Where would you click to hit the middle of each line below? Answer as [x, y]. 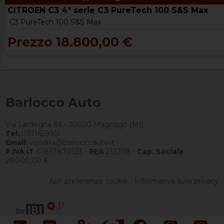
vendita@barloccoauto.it [71, 142]
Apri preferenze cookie [88, 181]
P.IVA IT [20, 151]
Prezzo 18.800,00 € [70, 42]
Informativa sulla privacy [176, 181]
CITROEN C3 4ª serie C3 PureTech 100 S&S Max [108, 10]
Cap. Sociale [161, 151]
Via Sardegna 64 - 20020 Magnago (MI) [75, 124]
